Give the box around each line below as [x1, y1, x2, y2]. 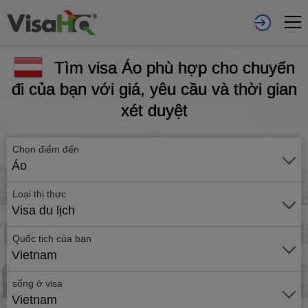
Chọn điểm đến [12, 144, 82, 155]
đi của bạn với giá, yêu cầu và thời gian [11, 80, 297, 98]
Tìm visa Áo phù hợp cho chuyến [54, 58, 295, 77]
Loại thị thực [12, 188, 66, 199]
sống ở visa [12, 278, 63, 289]
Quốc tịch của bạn [12, 233, 91, 244]
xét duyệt [120, 101, 188, 120]
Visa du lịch [12, 203, 75, 217]
